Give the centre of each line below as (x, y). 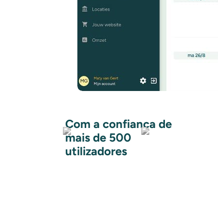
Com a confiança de (119, 124)
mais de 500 (99, 137)
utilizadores (96, 151)
